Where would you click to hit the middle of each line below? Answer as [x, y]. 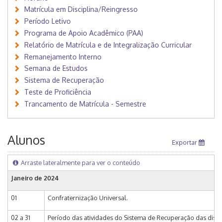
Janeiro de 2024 [35, 178]
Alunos [26, 139]
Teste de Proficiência [58, 92]
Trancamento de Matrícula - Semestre [85, 104]
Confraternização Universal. [88, 197]
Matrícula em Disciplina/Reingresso [81, 9]
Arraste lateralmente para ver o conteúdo [81, 162]
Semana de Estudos [56, 68]
